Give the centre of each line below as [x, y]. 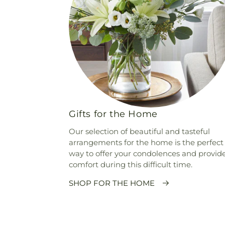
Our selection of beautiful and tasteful [139, 131]
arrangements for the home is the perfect [146, 142]
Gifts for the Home [113, 114]
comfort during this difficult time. [131, 164]
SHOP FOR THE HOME [112, 183]
